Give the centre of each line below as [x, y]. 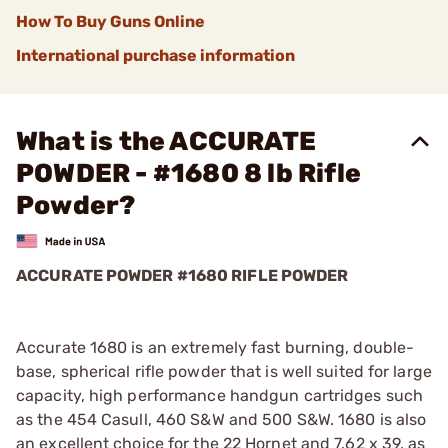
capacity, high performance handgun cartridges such [220, 395]
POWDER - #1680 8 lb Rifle [189, 173]
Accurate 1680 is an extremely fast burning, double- [215, 347]
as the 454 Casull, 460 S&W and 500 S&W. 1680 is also [221, 419]
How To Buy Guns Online [110, 21]
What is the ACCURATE [166, 141]
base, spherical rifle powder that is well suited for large [224, 371]
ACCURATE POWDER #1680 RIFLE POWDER [182, 275]
